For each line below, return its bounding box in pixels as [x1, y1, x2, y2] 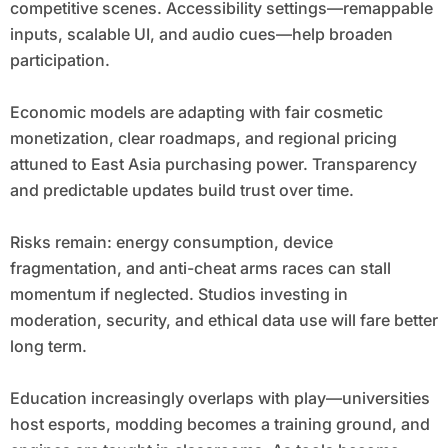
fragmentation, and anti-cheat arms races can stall [9, 258, 391, 279]
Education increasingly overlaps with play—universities [9, 388, 430, 409]
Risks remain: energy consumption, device [9, 232, 333, 253]
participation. [9, 50, 110, 71]
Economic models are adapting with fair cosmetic [9, 102, 383, 123]
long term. [9, 336, 87, 357]
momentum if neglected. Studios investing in [9, 284, 348, 305]
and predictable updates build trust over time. [9, 180, 354, 201]
